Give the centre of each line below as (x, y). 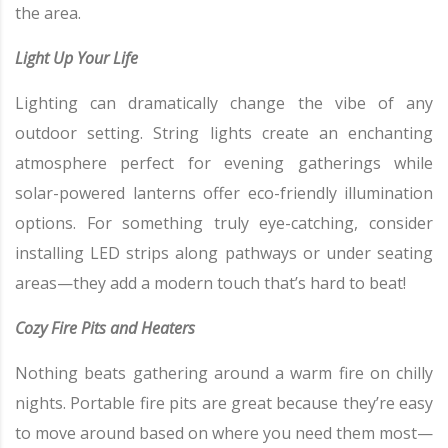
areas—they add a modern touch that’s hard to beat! (210, 282)
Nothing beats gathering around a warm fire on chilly (224, 372)
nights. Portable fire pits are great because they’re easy (224, 402)
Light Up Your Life (76, 57)
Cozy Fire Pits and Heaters (105, 327)
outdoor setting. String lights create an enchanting (224, 132)
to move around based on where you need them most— (224, 432)
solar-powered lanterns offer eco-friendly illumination (224, 192)
